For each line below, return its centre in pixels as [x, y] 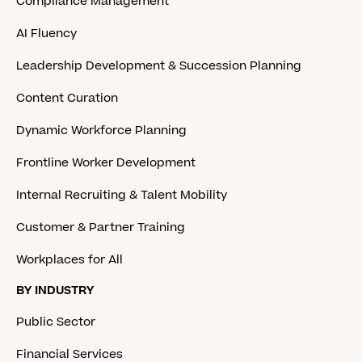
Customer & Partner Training [101, 228]
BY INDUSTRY [55, 291]
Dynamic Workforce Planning [101, 131]
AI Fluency [46, 34]
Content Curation [67, 99]
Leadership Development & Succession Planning [159, 66]
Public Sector [56, 322]
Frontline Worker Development [106, 163]
